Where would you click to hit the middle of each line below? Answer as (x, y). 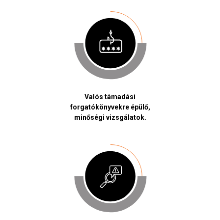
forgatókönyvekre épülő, (110, 107)
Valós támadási (110, 97)
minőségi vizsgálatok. (110, 118)
